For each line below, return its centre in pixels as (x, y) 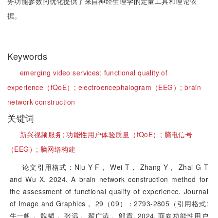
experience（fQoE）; (43, 87)
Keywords (29, 56)
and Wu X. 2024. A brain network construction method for (109, 179)
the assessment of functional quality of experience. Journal (109, 191)
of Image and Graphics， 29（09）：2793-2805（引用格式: (109, 203)
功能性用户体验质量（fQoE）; (115, 134)
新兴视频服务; (43, 134)
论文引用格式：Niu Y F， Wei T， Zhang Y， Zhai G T (115, 167)
